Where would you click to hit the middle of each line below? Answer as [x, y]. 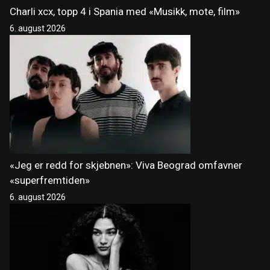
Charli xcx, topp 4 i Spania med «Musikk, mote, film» [125, 12]
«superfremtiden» [50, 181]
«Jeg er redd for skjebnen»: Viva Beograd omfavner [126, 165]
